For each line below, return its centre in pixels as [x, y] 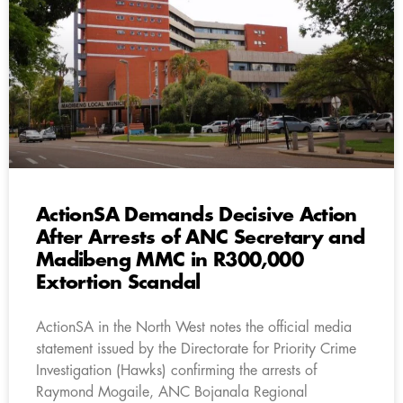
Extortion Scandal [118, 282]
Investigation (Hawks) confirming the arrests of [176, 370]
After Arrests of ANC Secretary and [201, 237]
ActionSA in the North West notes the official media [194, 327]
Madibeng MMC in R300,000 [170, 260]
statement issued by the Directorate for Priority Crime [196, 349]
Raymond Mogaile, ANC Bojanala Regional [172, 392]
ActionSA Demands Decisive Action [197, 215]
